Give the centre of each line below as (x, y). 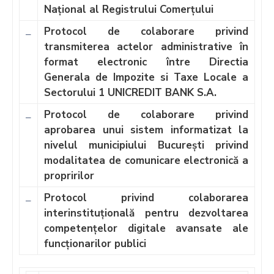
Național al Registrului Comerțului (129, 9)
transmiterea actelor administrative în (146, 46)
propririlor (69, 176)
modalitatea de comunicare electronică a (146, 160)
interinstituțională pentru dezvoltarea (146, 213)
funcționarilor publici (95, 243)
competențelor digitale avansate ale (146, 228)
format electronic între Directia (146, 62)
